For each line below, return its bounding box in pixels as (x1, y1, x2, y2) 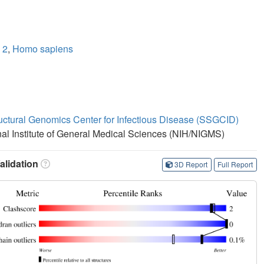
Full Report (217, 159, 253, 170)
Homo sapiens (12, 41, 73, 55)
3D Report (174, 159, 208, 170)
